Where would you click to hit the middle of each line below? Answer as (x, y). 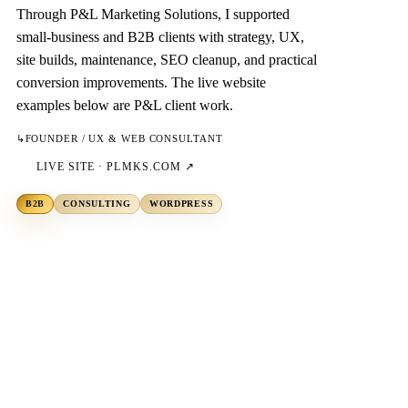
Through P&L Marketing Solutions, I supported (153, 15)
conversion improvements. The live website (141, 83)
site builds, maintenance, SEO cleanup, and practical (166, 60)
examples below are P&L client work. (124, 106)
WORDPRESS (181, 204)
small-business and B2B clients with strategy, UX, (160, 37)
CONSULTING (97, 204)
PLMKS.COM (144, 167)
